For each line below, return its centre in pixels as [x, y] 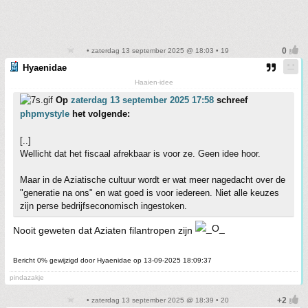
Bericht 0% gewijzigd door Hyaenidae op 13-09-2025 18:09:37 [112, 261]
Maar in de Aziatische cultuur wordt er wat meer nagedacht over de [153, 180]
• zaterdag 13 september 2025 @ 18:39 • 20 [157, 300]
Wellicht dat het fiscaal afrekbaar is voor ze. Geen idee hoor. [140, 154]
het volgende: [100, 114]
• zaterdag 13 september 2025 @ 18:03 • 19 [157, 51]
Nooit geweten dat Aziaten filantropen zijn [104, 231]
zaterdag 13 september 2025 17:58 [142, 100]
